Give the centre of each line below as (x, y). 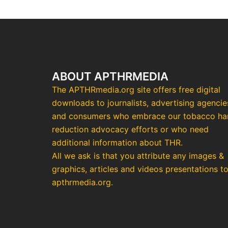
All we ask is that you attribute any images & (138, 156)
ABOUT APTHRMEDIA (110, 76)
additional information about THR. (117, 142)
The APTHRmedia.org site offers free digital (136, 90)
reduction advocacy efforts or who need (130, 129)
